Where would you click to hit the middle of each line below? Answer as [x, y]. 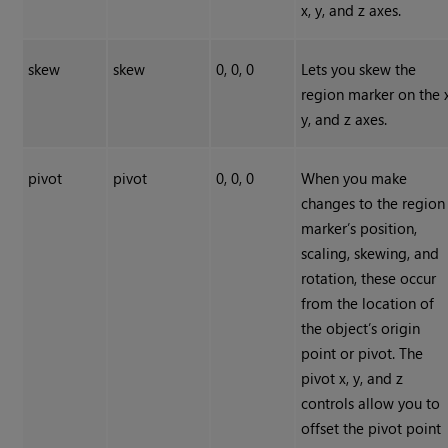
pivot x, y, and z [352, 378]
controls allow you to [371, 403]
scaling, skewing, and [370, 253]
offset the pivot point [371, 428]
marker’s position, [359, 228]
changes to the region [373, 203]
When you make [354, 178]
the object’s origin [361, 328]
